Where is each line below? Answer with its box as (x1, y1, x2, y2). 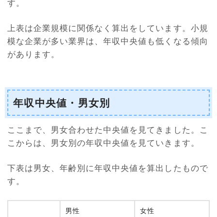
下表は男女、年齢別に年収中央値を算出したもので (7, 163, 208, 173)
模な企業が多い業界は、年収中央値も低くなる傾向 (7, 36, 208, 46)
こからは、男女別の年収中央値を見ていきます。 (7, 137, 200, 148)
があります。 (7, 49, 60, 60)
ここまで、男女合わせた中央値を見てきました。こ (7, 124, 208, 135)
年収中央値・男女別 (13, 96, 110, 109)
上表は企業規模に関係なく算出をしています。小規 (7, 23, 208, 33)
